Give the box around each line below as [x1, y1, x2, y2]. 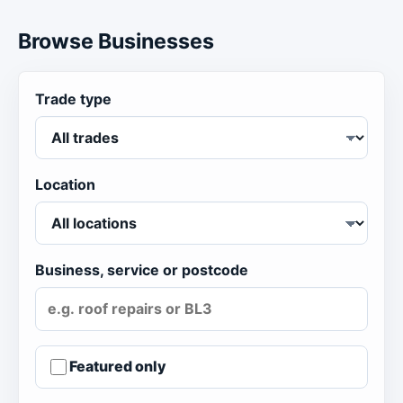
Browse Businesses [18, 29, 214, 55]
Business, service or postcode [35, 260, 248, 279]
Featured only [69, 357, 166, 375]
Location [35, 175, 95, 193]
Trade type [35, 89, 112, 108]
